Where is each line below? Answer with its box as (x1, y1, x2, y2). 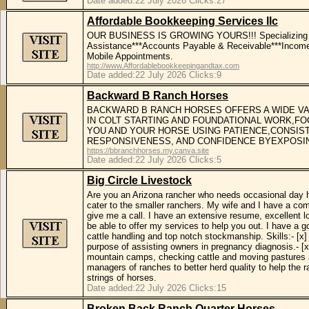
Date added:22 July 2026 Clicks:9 (87, 70, 221, 80)
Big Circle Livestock (87, 175, 192, 186)
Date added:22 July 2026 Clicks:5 (87, 154, 221, 165)
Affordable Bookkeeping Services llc (87, 15, 278, 27)
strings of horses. (87, 272, 157, 283)
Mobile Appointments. (87, 51, 173, 61)
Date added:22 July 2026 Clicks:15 (87, 283, 226, 293)
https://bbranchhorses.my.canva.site (87, 146, 209, 154)
